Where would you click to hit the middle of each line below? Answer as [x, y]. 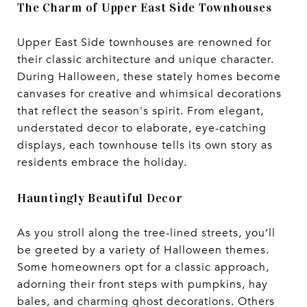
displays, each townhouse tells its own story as [145, 146]
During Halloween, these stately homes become [149, 77]
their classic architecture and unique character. [146, 60]
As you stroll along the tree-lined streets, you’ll [146, 233]
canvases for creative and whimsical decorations [149, 94]
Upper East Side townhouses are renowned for [144, 43]
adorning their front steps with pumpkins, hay [143, 285]
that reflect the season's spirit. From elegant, [140, 111]
